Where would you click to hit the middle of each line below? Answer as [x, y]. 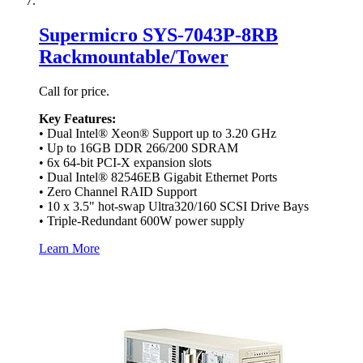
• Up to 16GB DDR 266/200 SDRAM [139, 147]
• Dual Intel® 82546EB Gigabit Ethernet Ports [158, 177]
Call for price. [74, 91]
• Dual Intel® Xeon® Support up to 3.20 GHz [158, 133]
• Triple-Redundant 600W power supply [142, 220]
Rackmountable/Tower [134, 56]
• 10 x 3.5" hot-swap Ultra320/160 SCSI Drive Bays [174, 206]
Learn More [69, 248]
